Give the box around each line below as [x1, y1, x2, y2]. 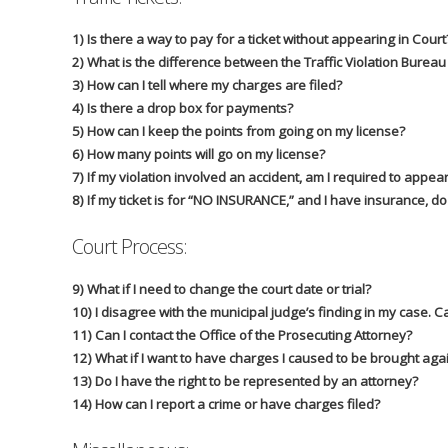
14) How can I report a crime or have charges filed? [72, 395, 380, 414]
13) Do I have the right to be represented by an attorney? [72, 372, 418, 391]
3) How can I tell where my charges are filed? [72, 76, 342, 95]
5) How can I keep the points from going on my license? [72, 122, 405, 141]
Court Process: [72, 233, 187, 261]
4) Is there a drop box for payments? [72, 99, 293, 118]
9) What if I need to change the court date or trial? [72, 280, 371, 299]
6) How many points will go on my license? [72, 145, 325, 164]
